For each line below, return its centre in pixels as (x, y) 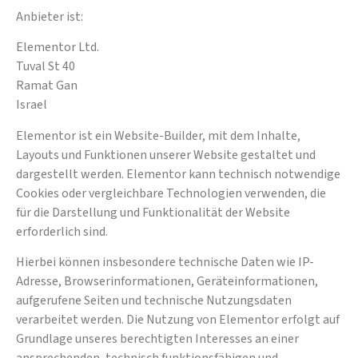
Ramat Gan (47, 86)
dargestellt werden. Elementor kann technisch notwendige (178, 174)
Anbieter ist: (50, 16)
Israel (32, 105)
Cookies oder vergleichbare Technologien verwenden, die (171, 193)
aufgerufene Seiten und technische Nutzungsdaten (154, 301)
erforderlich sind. (62, 231)
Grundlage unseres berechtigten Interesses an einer (157, 339)
